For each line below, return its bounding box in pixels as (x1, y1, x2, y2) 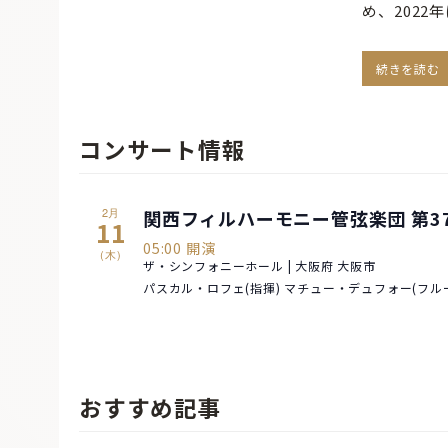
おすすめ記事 (79, 391, 222, 424)
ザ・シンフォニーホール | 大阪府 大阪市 (143, 256, 376, 274)
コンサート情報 (79, 133, 246, 166)
